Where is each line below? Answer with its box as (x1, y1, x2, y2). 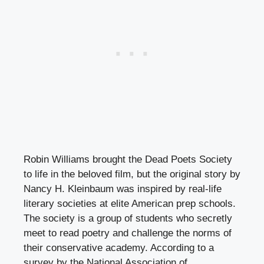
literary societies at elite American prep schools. (24, 198, 236, 210)
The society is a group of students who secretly (24, 213, 232, 225)
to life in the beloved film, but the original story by (24, 169, 240, 180)
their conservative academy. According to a (24, 242, 214, 254)
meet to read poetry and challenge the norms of (24, 227, 232, 239)
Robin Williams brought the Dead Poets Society (24, 154, 232, 166)
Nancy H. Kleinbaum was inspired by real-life (24, 183, 222, 195)
